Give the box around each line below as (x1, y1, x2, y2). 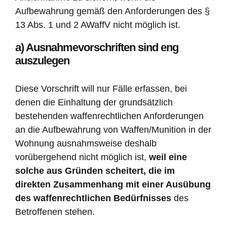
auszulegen (15, 54, 69, 67)
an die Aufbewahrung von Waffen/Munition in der (15, 125, 211, 135)
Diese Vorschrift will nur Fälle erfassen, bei (15, 84, 187, 94)
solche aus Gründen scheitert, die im (15, 166, 175, 176)
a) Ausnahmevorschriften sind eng (15, 41, 178, 54)
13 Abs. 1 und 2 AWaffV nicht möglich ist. (15, 20, 183, 30)
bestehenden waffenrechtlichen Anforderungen (15, 111, 204, 122)
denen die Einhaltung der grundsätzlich (15, 97, 173, 108)
